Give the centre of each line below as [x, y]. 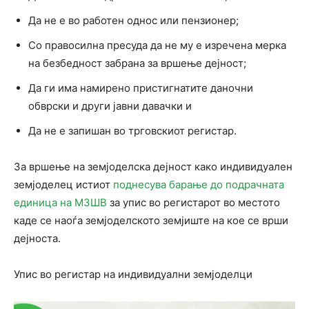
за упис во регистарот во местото [193, 203]
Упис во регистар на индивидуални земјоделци [133, 275]
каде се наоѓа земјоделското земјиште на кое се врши [151, 221]
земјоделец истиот [63, 185]
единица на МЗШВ [60, 203]
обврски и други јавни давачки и [110, 106]
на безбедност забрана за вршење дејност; [137, 63]
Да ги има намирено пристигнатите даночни [141, 88]
